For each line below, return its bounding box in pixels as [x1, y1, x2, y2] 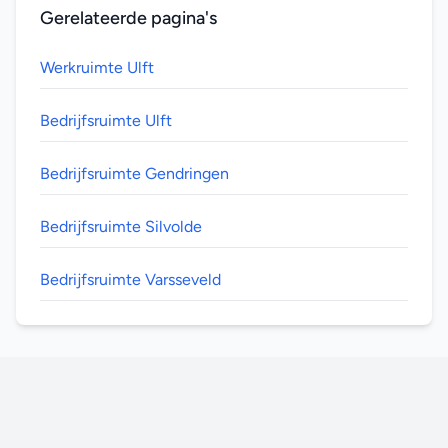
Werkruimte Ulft [40, 58, 154, 77]
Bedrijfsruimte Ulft [40, 111, 172, 130]
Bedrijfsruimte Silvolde [40, 217, 202, 236]
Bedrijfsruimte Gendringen [40, 164, 229, 183]
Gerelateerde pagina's [40, 7, 217, 29]
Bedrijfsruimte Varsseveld [40, 270, 221, 289]
